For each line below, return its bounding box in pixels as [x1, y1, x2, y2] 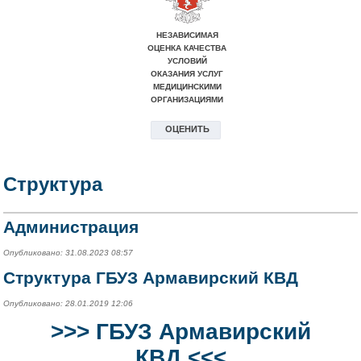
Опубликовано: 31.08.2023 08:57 [3, 247, 134, 257]
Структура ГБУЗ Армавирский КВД [3, 268, 299, 287]
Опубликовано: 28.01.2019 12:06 [3, 298, 134, 308]
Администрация [3, 217, 139, 236]
